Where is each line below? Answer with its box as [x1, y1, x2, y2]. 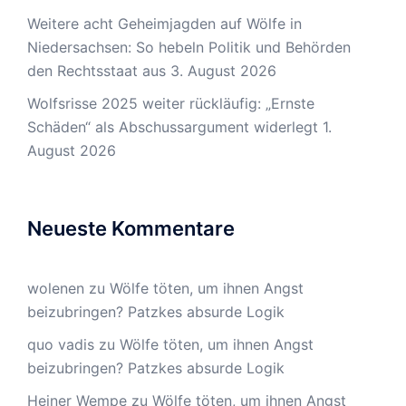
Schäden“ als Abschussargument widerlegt [27, 117, 318, 136]
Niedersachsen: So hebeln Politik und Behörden [27, 37, 351, 56]
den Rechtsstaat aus [27, 61, 166, 80]
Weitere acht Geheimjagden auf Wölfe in [27, 14, 302, 33]
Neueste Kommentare [27, 216, 235, 240]
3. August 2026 [170, 61, 276, 80]
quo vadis [27, 334, 94, 353]
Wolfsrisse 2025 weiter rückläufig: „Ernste [27, 93, 314, 112]
